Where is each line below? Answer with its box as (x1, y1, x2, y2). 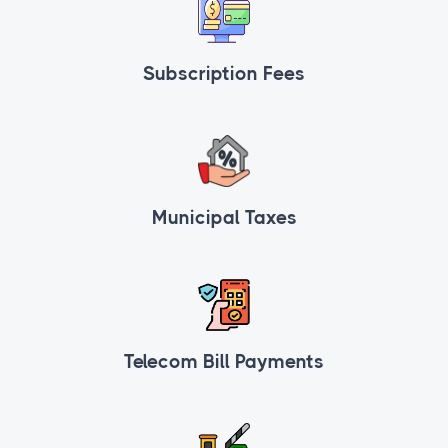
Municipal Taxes (151, 207, 297, 230)
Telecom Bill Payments (124, 351, 324, 374)
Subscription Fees (143, 63, 305, 86)
